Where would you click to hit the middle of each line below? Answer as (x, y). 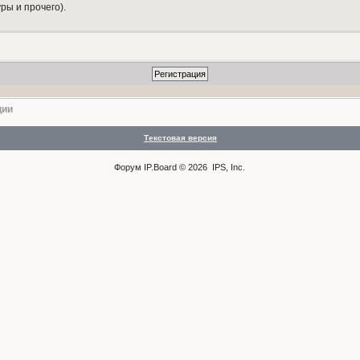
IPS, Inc (228, 167)
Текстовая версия (180, 138)
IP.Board (161, 167)
